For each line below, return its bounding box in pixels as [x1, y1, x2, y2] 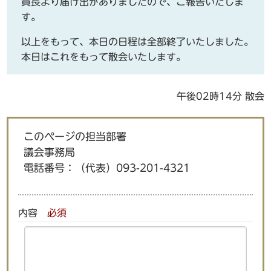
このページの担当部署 [23, 131, 126, 142]
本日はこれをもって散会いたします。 [21, 52, 186, 62]
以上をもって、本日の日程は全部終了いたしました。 [21, 37, 254, 47]
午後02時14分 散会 [176, 91, 264, 102]
